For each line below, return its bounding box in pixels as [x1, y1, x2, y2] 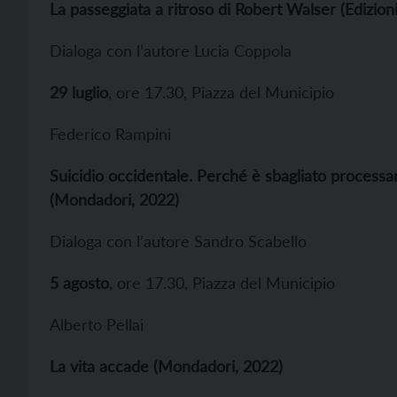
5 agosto [50, 273, 109, 292]
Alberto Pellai [50, 315, 144, 334]
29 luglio [50, 82, 108, 102]
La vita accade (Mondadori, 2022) [50, 356, 283, 376]
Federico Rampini [50, 124, 171, 144]
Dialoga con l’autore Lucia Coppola [50, 41, 292, 60]
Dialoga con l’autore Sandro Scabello [50, 231, 307, 251]
